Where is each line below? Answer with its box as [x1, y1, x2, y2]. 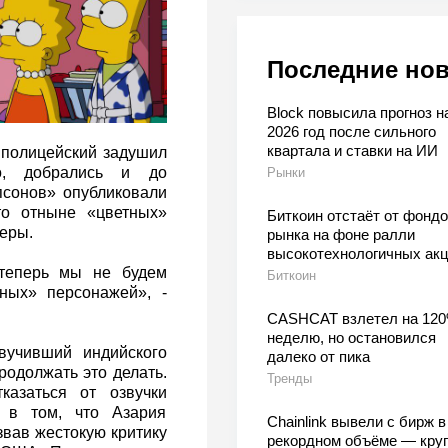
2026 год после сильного [266, 123, 436, 141]
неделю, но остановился [266, 329, 436, 347]
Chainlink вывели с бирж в [266, 413, 446, 431]
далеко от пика [266, 348, 370, 366]
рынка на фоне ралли [266, 226, 415, 244]
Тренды [266, 371, 312, 387]
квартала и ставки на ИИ [266, 142, 438, 160]
